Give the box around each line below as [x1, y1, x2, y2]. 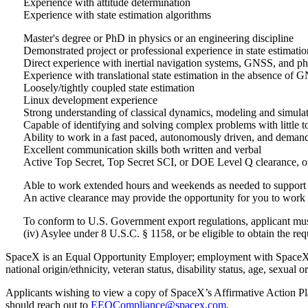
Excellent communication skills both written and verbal [23, 144, 261, 156]
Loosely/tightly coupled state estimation [23, 82, 195, 94]
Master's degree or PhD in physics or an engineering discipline [23, 32, 294, 45]
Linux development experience [23, 94, 157, 107]
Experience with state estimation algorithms [23, 9, 211, 21]
